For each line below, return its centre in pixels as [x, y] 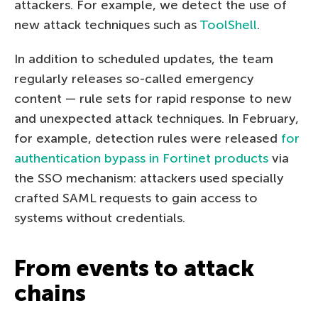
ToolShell [228, 24]
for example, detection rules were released [148, 138]
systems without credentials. [100, 218]
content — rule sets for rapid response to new [153, 98]
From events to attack [134, 268]
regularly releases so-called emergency [134, 78]
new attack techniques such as [107, 24]
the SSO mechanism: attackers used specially [149, 178]
